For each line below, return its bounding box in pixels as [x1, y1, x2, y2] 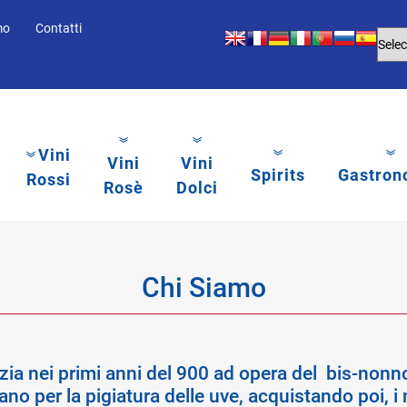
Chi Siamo [141, 272, 266, 303]
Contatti [35, 21, 82, 35]
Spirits [251, 165, 305, 184]
